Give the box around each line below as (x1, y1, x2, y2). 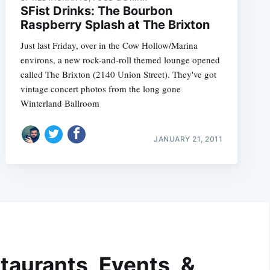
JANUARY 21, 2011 (154, 134, 223, 143)
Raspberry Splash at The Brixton (20, 17, 210, 33)
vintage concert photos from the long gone (20, 83, 181, 95)
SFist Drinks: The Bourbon (20, 4, 172, 19)
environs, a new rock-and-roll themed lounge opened (20, 54, 220, 66)
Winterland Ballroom (20, 97, 99, 110)
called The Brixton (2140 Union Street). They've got (20, 68, 216, 81)
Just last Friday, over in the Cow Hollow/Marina (20, 39, 198, 52)
